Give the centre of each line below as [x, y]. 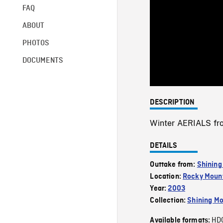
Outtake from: [173, 165]
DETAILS [164, 146]
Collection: [169, 200]
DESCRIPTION [172, 102]
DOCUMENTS [43, 60]
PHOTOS [36, 43]
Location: [167, 176]
